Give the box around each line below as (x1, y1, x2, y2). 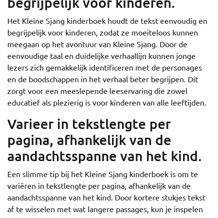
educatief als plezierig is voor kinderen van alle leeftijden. (7, 97, 206, 107)
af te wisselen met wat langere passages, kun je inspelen (7, 204, 203, 214)
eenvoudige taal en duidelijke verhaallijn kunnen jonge (7, 51, 196, 60)
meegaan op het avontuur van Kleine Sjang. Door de (7, 39, 187, 49)
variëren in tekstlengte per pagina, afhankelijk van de (7, 181, 191, 190)
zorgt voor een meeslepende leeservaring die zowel (7, 86, 187, 95)
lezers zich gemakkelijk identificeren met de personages (7, 62, 202, 72)
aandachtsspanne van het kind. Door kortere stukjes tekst (7, 192, 205, 202)
